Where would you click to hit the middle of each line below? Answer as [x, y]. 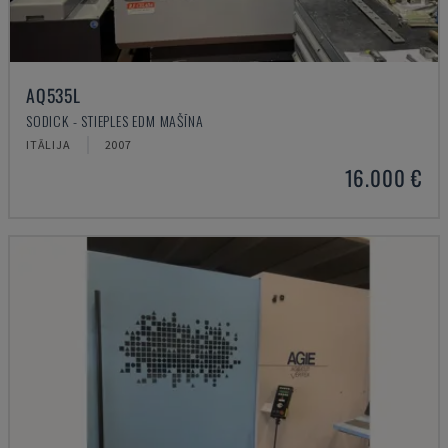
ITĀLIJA [48, 144]
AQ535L [53, 95]
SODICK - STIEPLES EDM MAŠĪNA [115, 120]
